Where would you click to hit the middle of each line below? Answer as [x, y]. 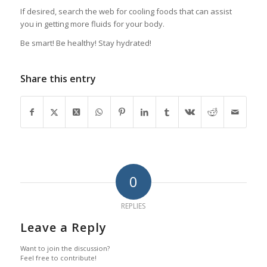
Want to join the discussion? [65, 248]
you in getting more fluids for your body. [92, 24]
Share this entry [58, 78]
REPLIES [133, 206]
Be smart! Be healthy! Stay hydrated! [86, 43]
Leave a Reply [63, 227]
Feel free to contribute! [58, 257]
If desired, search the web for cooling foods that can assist [126, 11]
